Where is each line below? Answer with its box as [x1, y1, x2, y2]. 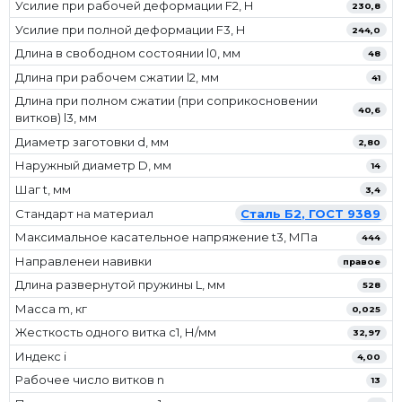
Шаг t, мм [15, 181, 72, 197]
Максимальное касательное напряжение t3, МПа [15, 230, 319, 245]
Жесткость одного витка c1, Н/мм [15, 325, 217, 340]
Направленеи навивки [15, 253, 153, 268]
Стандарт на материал [15, 205, 154, 221]
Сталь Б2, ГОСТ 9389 [240, 205, 381, 221]
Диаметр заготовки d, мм [15, 134, 170, 149]
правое [343, 256, 381, 267]
